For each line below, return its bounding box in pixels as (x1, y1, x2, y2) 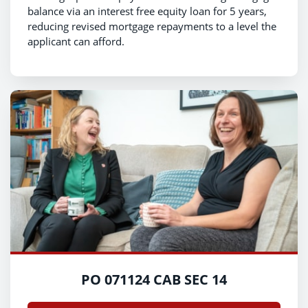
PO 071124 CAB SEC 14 (81, 269, 227, 289)
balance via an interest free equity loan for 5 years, (27, 3, 267, 18)
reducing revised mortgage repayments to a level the (27, 19, 276, 33)
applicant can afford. (27, 34, 127, 48)
